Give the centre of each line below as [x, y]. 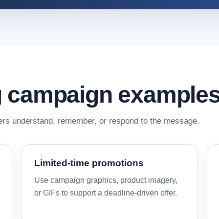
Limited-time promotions [89, 163]
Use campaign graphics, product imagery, [106, 180]
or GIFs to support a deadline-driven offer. [106, 193]
